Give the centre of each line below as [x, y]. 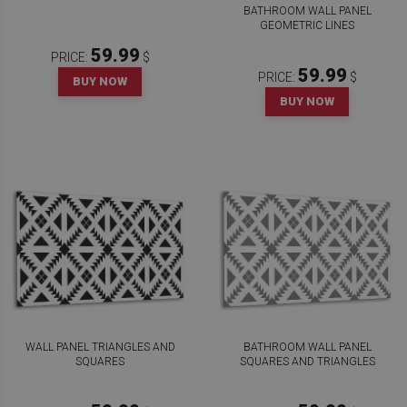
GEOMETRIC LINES [307, 25]
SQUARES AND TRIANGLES [307, 362]
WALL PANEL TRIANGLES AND [100, 347]
